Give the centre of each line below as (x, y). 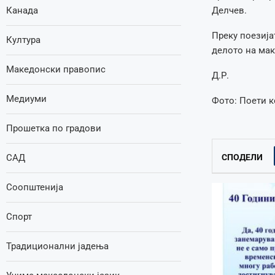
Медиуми (26, 99)
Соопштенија (35, 187)
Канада (22, 10)
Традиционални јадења (57, 246)
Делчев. (229, 10)
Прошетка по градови (54, 128)
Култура (23, 40)
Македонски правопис (56, 69)
